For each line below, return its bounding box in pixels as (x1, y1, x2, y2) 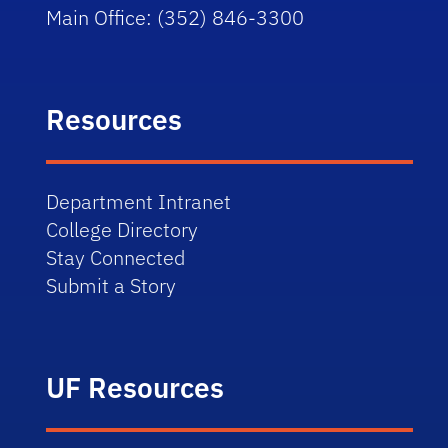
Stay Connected (46, 244, 186, 271)
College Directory (46, 216, 199, 243)
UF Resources (46, 369, 225, 406)
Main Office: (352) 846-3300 (46, 4, 305, 31)
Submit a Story (46, 272, 177, 299)
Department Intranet (46, 188, 232, 215)
